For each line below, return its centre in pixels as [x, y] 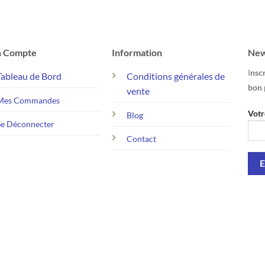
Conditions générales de [175, 76]
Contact [141, 138]
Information [137, 52]
